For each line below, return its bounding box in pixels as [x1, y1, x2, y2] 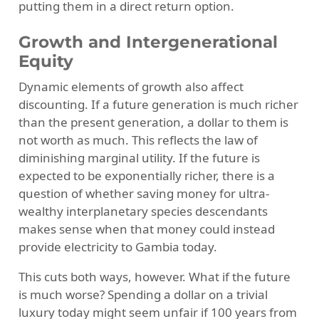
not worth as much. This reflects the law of [18, 131, 258, 148]
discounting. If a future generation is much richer [18, 95, 298, 113]
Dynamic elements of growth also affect [18, 78, 244, 95]
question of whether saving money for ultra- [18, 184, 269, 202]
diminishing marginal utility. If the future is [18, 149, 260, 166]
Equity [18, 51, 73, 72]
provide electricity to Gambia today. [18, 238, 217, 255]
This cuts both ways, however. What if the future [18, 268, 291, 285]
